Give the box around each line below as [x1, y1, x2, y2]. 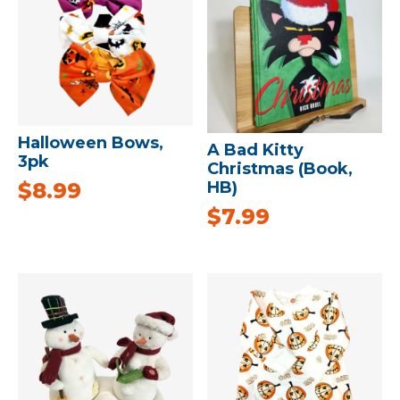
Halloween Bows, [18, 132, 163, 153]
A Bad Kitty [207, 139, 304, 160]
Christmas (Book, [207, 158, 354, 179]
